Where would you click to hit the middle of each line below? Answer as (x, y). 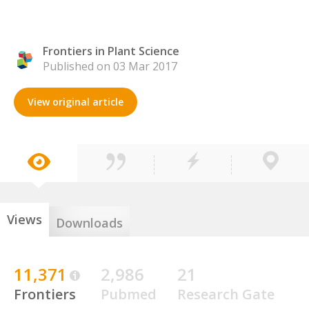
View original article (76, 102)
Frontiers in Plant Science (111, 51)
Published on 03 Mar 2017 (110, 66)
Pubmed (129, 294)
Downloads (89, 223)
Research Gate (226, 294)
